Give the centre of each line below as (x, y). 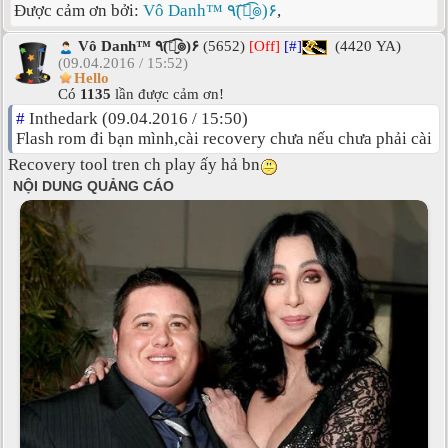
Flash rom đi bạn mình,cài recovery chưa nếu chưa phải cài (224, 139)
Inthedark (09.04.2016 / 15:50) (136, 119)
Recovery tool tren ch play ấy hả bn (134, 165)
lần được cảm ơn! (167, 94)
